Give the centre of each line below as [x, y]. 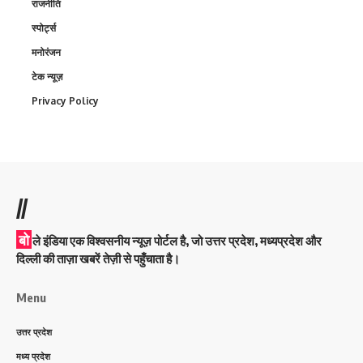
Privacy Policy [65, 100]
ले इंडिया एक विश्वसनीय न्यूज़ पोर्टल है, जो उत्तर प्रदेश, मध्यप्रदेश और [177, 240]
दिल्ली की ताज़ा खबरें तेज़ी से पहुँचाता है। [98, 258]
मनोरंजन [46, 52]
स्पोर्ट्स [44, 28]
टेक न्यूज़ [47, 76]
